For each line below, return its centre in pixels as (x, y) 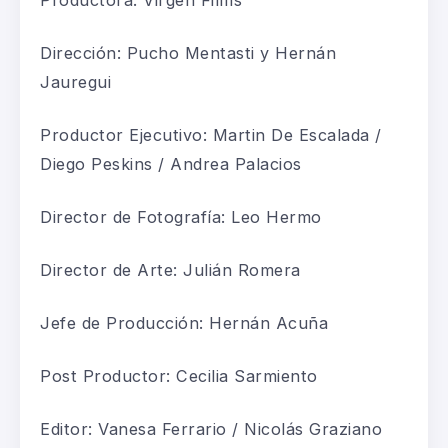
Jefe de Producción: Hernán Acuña (184, 322)
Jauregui (75, 81)
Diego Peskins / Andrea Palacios (171, 163)
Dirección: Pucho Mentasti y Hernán (188, 52)
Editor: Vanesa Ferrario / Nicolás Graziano (211, 428)
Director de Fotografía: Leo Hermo (181, 216)
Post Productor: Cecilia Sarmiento (179, 375)
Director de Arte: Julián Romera (170, 269)
